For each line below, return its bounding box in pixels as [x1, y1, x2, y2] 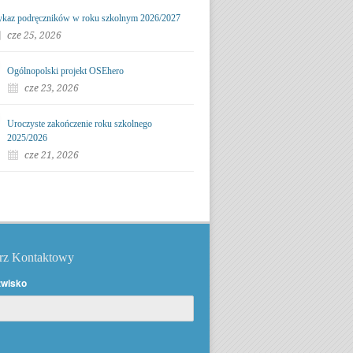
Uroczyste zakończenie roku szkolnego [7, 118, 152, 129]
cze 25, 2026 [7, 30, 61, 41]
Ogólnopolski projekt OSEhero [7, 65, 124, 76]
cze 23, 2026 [24, 83, 79, 94]
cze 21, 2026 [24, 150, 79, 161]
